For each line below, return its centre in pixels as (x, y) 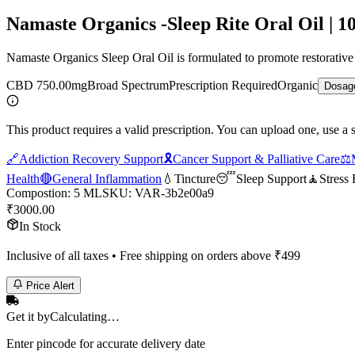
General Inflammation (107, 178)
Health (23, 178)
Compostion (37, 193)
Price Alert (49, 286)
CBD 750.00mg (47, 85)
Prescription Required (223, 85)
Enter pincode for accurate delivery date (106, 344)
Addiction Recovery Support (91, 158)
